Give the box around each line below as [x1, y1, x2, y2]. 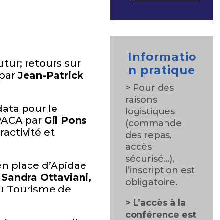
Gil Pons [44, 114, 87, 126]
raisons [125, 94, 158, 105]
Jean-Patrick [17, 69, 83, 81]
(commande [125, 118, 182, 129]
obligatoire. [125, 177, 178, 188]
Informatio [127, 50, 196, 64]
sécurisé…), [125, 153, 175, 164]
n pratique [128, 63, 196, 77]
